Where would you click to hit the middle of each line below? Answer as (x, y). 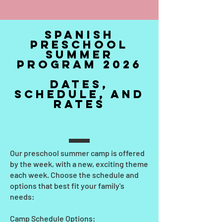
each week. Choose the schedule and (74, 175)
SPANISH (79, 35)
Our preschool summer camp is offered (77, 153)
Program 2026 (79, 64)
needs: (22, 196)
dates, (79, 84)
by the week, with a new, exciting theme (79, 164)
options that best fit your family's (67, 186)
